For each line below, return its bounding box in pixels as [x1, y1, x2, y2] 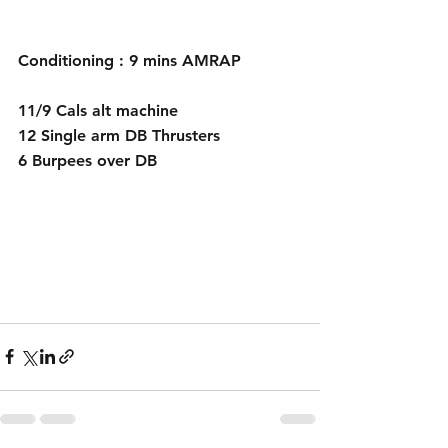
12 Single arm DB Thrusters [18, 125, 220, 145]
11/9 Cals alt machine [18, 100, 178, 120]
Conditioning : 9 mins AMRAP [18, 50, 241, 70]
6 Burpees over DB [18, 150, 162, 170]
